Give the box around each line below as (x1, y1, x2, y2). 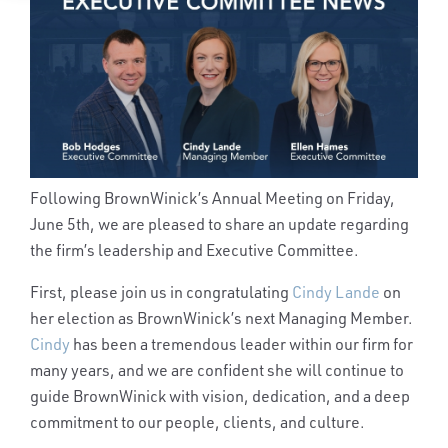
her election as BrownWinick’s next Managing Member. (30, 308, 413, 329)
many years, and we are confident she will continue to (30, 360, 404, 381)
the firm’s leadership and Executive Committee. (30, 240, 359, 261)
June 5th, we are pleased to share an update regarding (30, 214, 409, 235)
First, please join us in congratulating (30, 282, 292, 303)
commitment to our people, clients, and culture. (30, 412, 365, 433)
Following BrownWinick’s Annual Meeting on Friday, (30, 188, 395, 209)
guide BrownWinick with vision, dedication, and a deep (30, 386, 410, 407)
